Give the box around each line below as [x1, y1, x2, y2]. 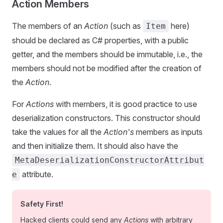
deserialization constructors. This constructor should [12, 113, 200, 123]
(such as [108, 21, 143, 31]
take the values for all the [12, 127, 104, 137]
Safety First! [20, 200, 63, 208]
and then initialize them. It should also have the [12, 141, 178, 151]
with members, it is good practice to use [54, 99, 197, 109]
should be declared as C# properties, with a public [12, 35, 189, 45]
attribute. [20, 169, 53, 179]
